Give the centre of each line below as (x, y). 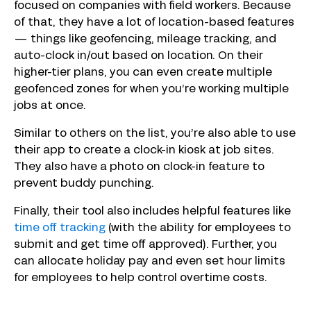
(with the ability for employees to (198, 229)
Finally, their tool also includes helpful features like (152, 212)
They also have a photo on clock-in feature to (139, 168)
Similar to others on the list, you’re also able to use (155, 134)
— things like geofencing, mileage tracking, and (145, 40)
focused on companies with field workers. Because (152, 7)
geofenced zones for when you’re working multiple (151, 90)
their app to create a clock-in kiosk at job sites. (144, 151)
